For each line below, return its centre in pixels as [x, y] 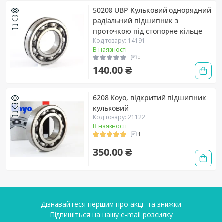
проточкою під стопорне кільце [147, 31]
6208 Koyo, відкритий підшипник [149, 97]
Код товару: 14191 [119, 40]
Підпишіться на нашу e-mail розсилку [111, 214]
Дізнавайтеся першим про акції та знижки [111, 204]
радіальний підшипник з [136, 20]
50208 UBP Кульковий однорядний [152, 10]
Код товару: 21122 [119, 117]
